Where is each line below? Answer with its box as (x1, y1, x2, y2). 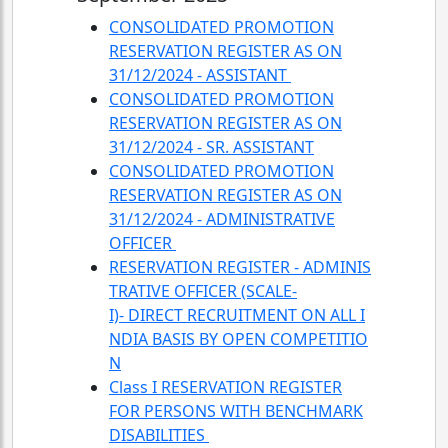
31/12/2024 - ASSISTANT (109, 64, 291, 86)
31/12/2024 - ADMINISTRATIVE (109, 208, 335, 230)
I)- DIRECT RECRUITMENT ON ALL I (109, 304, 365, 326)
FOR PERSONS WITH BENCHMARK (109, 400, 363, 422)
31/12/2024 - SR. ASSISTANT (109, 136, 314, 158)
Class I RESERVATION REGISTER (109, 376, 342, 398)
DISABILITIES (109, 424, 209, 446)
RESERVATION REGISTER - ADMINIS (109, 256, 371, 278)
